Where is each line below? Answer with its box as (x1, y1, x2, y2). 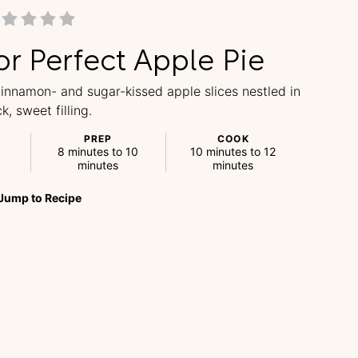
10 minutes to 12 (190, 144, 276, 158)
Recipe (44, 191, 82, 205)
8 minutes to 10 (58, 144, 139, 158)
